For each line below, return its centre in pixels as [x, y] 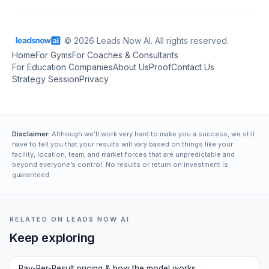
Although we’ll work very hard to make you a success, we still [152, 134]
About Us [131, 67]
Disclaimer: [31, 134]
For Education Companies [62, 67]
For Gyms [54, 55]
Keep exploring [53, 238]
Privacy [94, 79]
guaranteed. [32, 175]
